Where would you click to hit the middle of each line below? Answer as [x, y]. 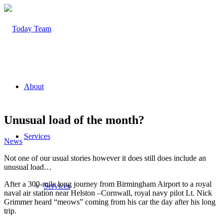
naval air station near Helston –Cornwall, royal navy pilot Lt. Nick [108, 193]
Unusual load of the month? [74, 120]
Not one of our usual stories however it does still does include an [105, 158]
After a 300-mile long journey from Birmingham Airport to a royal [108, 184]
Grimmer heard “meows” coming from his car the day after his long [110, 202]
